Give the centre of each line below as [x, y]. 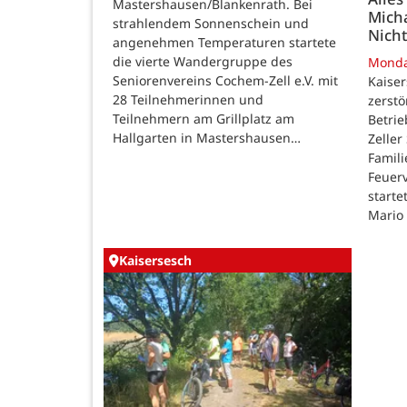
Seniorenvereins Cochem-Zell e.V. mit [225, 81]
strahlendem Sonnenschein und [211, 24]
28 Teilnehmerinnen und [188, 100]
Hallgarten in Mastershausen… [207, 138]
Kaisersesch [155, 261]
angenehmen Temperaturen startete [224, 43]
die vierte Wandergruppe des [203, 62]
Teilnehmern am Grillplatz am [203, 119]
